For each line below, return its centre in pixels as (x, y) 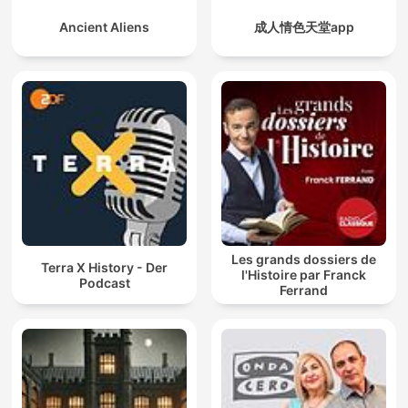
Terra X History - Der (104, 267)
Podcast (104, 282)
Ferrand (304, 291)
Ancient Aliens (104, 27)
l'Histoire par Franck (304, 275)
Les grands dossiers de (304, 260)
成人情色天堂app (304, 27)
